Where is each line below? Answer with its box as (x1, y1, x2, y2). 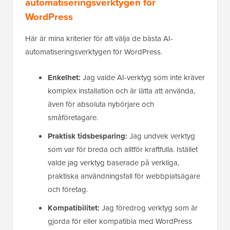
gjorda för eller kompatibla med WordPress (48, 216, 192, 227)
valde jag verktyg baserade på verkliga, (48, 157, 179, 169)
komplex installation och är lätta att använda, (48, 85, 195, 97)
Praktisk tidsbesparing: (48, 130, 127, 142)
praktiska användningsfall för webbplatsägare (48, 170, 200, 182)
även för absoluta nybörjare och (48, 99, 154, 110)
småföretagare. (48, 112, 98, 124)
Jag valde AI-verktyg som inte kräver (83, 72, 205, 84)
